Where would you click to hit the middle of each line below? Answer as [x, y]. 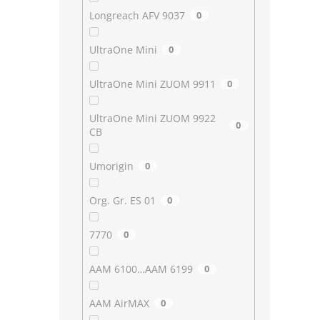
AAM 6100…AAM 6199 [141, 269]
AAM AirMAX [119, 304]
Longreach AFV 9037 [137, 16]
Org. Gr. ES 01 [122, 201]
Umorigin [111, 166]
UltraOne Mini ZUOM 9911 [152, 84]
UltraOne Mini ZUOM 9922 [152, 119]
